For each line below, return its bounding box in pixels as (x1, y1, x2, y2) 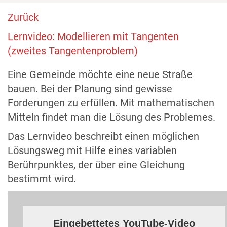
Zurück (8, 11, 39, 23)
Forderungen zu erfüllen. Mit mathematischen (8, 97, 214, 109)
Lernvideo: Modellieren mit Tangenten (8, 30, 179, 43)
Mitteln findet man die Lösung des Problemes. (8, 111, 215, 123)
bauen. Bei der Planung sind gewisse (8, 83, 172, 95)
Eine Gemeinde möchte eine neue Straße (8, 68, 193, 81)
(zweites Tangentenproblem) (8, 45, 138, 57)
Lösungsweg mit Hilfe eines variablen (8, 144, 177, 157)
